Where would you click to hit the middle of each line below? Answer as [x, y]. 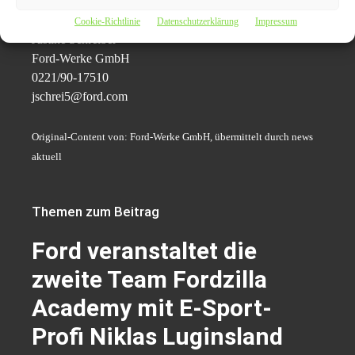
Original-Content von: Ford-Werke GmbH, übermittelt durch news [172, 137]
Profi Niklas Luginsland [157, 336]
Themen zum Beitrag [95, 212]
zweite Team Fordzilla [149, 279]
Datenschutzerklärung [198, 21]
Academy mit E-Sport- [152, 308]
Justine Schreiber [74, 39]
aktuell [47, 157]
